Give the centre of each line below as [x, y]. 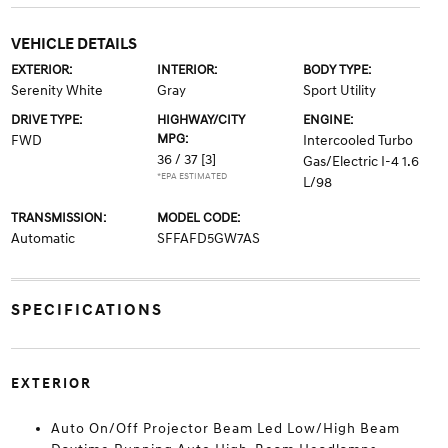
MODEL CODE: [198, 218]
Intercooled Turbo [358, 140]
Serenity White [56, 90]
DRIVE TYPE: [46, 120]
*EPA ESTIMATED [191, 176]
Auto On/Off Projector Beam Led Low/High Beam [225, 428]
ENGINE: [328, 120]
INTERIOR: [186, 70]
